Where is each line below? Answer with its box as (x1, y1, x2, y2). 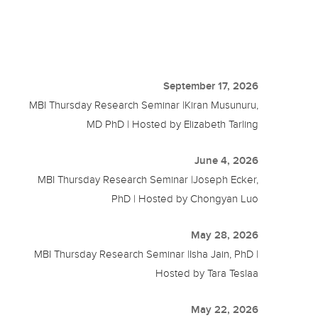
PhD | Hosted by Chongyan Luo (111, 193, 259, 205)
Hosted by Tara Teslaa (155, 268, 259, 280)
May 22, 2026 (191, 304, 259, 316)
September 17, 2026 (163, 80, 259, 92)
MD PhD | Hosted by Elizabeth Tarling (87, 119, 259, 131)
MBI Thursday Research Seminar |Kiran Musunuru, (29, 99, 259, 111)
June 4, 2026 (194, 155, 259, 167)
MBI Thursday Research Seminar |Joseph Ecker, (38, 174, 259, 186)
